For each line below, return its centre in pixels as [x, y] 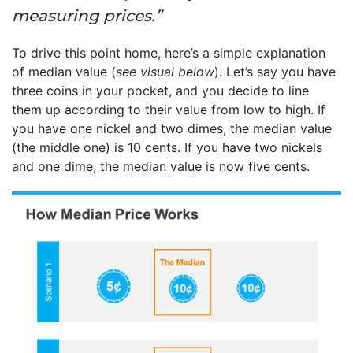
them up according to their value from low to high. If [169, 109]
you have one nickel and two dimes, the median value [172, 128]
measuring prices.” [87, 15]
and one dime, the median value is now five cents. [161, 166]
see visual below [165, 71]
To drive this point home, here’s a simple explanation [169, 52]
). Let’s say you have [275, 71]
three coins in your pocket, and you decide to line [160, 90]
